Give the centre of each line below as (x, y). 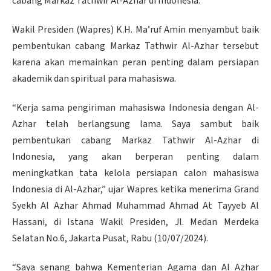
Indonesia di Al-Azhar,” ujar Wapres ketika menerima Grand (135, 189)
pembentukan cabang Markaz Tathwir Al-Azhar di (135, 140)
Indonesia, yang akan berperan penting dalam (135, 156)
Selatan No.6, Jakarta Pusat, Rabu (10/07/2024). (110, 238)
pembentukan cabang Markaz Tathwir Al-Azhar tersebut (135, 46)
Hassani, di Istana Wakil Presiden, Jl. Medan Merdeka (135, 222)
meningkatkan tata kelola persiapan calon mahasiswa (135, 173)
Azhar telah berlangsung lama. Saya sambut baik (135, 124)
